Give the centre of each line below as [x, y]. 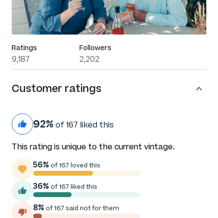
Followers [95, 48]
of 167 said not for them [82, 208]
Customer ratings [56, 88]
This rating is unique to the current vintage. [93, 146]
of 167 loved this [75, 165]
